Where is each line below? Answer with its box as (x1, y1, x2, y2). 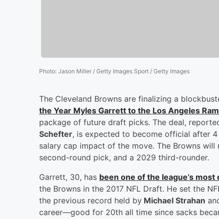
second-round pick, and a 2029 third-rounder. (39, 152, 209, 162)
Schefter (39, 129, 72, 139)
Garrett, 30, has (39, 172, 99, 182)
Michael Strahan (142, 195, 205, 205)
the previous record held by (39, 195, 142, 205)
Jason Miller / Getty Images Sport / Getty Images (58, 67, 190, 75)
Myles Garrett (73, 105, 126, 115)
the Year (39, 105, 73, 115)
